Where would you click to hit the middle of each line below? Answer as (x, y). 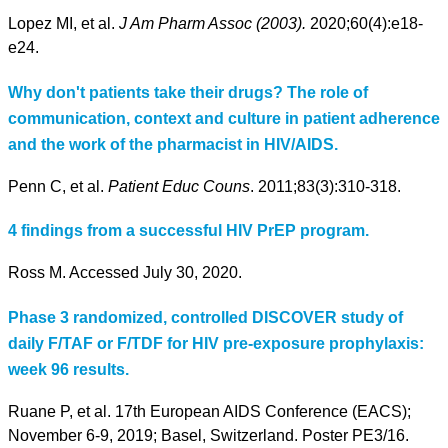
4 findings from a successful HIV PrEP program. (188, 231)
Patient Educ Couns (179, 186)
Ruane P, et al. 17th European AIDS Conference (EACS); (209, 411)
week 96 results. (68, 369)
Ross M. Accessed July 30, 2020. (125, 273)
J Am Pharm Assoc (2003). (214, 24)
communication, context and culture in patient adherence (224, 118)
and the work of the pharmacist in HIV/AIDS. (173, 144)
